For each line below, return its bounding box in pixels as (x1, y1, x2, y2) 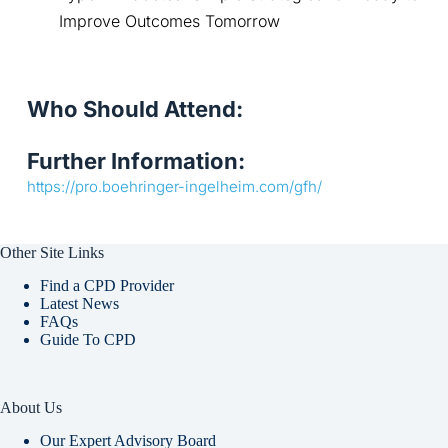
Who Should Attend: (26, 96, 243, 123)
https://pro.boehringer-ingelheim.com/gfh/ (26, 177, 322, 197)
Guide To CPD (40, 331, 136, 349)
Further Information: (26, 148, 245, 175)
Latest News (40, 295, 119, 313)
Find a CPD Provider (40, 277, 174, 295)
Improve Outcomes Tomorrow (58, 11, 280, 32)
